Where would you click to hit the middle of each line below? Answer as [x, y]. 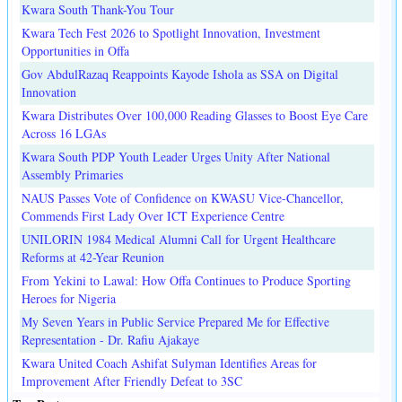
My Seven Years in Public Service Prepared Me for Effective [175, 322]
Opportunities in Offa [75, 51]
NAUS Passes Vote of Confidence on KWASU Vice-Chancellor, [183, 198]
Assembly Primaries [72, 175]
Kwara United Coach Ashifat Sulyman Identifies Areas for [169, 363]
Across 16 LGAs [64, 134]
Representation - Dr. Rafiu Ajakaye [110, 340]
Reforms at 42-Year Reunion [93, 258]
